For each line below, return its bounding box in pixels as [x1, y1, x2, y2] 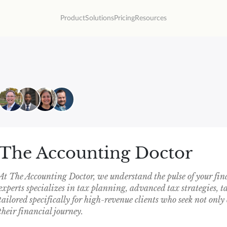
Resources [134, 14, 167, 22]
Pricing [113, 14, 135, 22]
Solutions [85, 14, 114, 22]
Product [60, 14, 85, 22]
